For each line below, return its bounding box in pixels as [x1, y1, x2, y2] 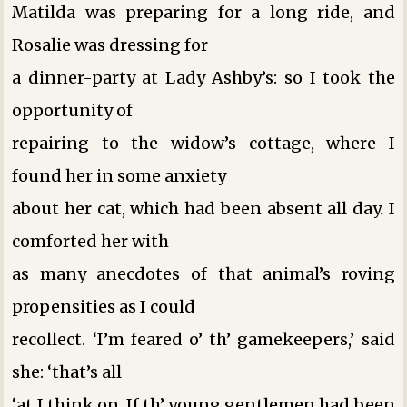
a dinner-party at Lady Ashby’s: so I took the [12, 66, 395, 88]
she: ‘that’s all [12, 361, 123, 382]
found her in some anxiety [12, 164, 227, 186]
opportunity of [12, 99, 134, 121]
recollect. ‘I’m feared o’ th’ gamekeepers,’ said [12, 328, 395, 350]
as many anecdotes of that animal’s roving [12, 263, 395, 284]
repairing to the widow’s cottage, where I [12, 132, 395, 154]
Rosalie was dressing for [12, 34, 209, 55]
